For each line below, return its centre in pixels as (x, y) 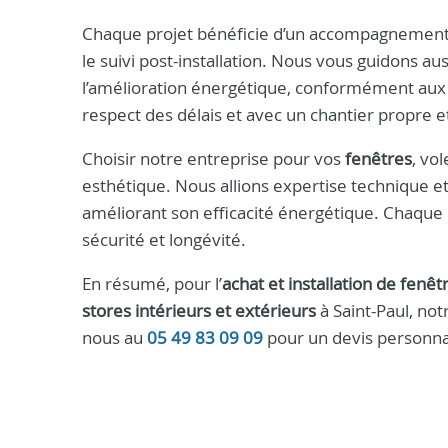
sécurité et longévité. (164, 239)
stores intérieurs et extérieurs (199, 310)
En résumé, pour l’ (152, 283)
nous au (114, 337)
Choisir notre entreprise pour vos (213, 158)
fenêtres (378, 158)
